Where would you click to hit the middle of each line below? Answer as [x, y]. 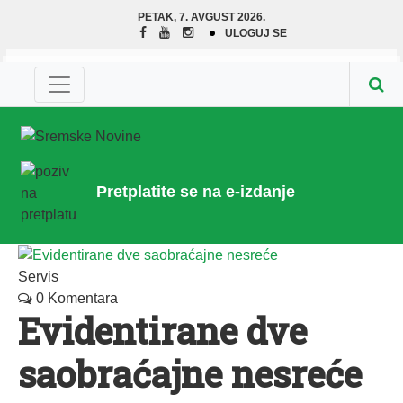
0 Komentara [75, 298]
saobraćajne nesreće [190, 373]
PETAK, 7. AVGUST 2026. [201, 17]
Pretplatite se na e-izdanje [196, 192]
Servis [38, 276]
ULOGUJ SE [255, 33]
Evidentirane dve [162, 330]
